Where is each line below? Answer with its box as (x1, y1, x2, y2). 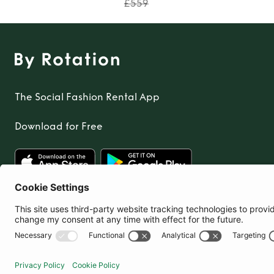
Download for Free (15, 120, 103, 132)
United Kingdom (29, 220, 116, 232)
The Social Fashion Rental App (15, 91, 160, 103)
